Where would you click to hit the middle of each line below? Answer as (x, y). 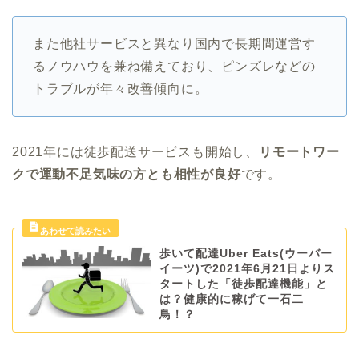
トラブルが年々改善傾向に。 (121, 88)
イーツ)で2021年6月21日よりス (247, 268)
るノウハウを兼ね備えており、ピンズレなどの (174, 66)
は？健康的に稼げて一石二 (231, 299)
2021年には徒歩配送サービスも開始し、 (135, 151)
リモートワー (299, 151)
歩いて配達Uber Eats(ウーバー (246, 253)
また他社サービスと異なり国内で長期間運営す (174, 43)
